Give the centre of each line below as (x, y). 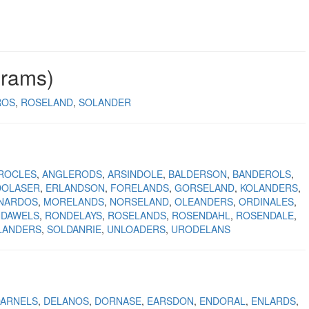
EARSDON (170, 301)
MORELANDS (74, 201)
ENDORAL (222, 301)
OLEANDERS (204, 201)
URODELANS (201, 229)
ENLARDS (273, 301)
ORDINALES (266, 201)
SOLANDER (105, 102)
